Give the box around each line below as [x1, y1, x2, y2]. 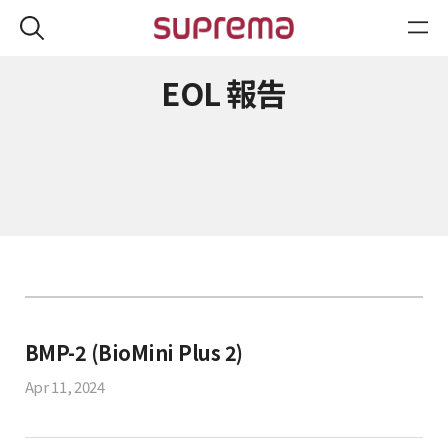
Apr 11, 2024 [24, 376, 105, 398]
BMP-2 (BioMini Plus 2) [24, 337, 243, 367]
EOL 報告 [161, 69, 287, 115]
